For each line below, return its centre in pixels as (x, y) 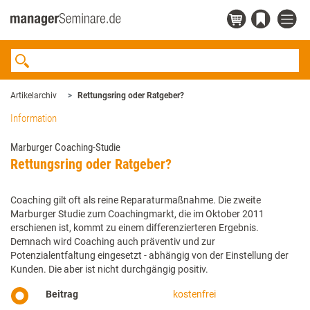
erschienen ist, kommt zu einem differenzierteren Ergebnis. (135, 228)
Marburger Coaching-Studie (65, 147)
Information (34, 118)
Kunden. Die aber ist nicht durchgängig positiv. (109, 269)
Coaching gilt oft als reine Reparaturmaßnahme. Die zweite (136, 200)
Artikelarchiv (34, 95)
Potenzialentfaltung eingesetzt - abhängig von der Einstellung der (149, 255)
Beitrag (62, 294)
